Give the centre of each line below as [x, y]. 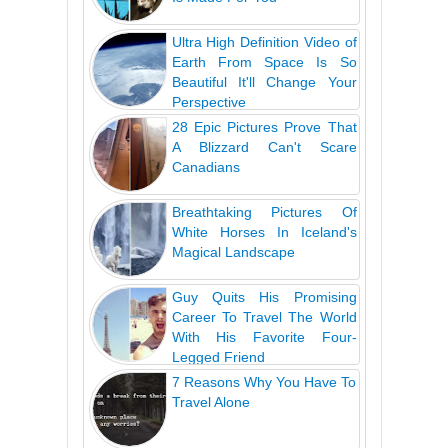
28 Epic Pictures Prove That [264, 127]
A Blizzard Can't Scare [264, 147]
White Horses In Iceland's [264, 232]
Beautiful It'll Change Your [264, 82]
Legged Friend [218, 357]
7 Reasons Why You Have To [264, 382]
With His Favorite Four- [264, 337]
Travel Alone [210, 402]
